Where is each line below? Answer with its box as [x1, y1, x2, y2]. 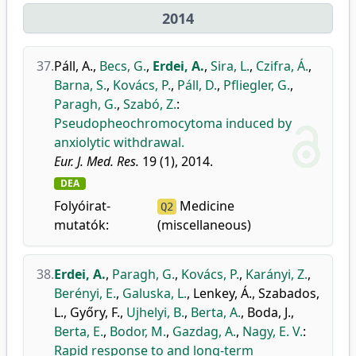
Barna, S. [54, 76, 106, 94]
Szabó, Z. [123, 95, 176, 113]
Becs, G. [99, 57, 146, 75]
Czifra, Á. [256, 57, 308, 75]
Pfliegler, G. [223, 76, 290, 94]
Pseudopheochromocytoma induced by [54, 114, 292, 132]
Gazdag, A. [172, 323, 236, 340]
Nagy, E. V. [242, 323, 303, 340]
